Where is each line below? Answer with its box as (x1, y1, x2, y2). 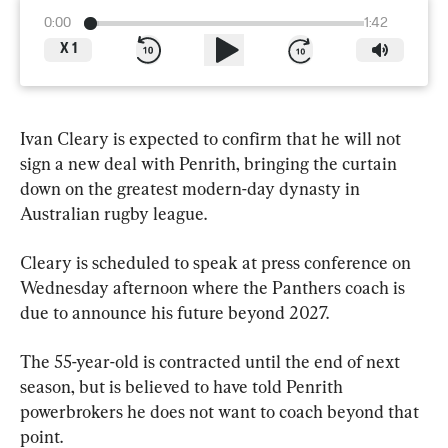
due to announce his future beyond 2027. (20, 301, 329, 323)
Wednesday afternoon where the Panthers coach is (20, 276, 409, 298)
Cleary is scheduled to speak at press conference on (20, 251, 415, 273)
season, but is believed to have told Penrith (20, 375, 347, 397)
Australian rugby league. (20, 202, 207, 224)
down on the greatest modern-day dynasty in (20, 177, 364, 199)
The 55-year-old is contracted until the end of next (20, 350, 404, 372)
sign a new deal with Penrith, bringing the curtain (20, 152, 401, 174)
